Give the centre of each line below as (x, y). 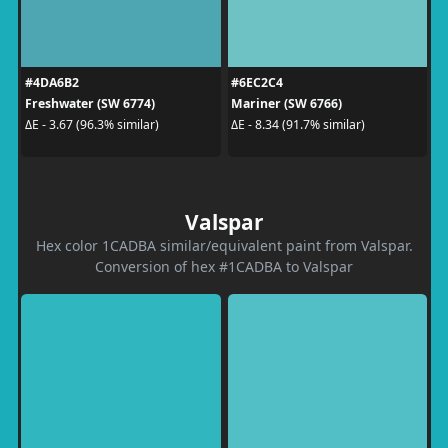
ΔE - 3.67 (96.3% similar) (91, 124)
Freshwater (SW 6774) (89, 103)
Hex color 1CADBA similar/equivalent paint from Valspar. (224, 245)
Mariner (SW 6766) (286, 103)
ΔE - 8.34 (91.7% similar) (298, 124)
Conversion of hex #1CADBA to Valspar (224, 266)
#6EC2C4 (257, 82)
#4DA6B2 (51, 82)
